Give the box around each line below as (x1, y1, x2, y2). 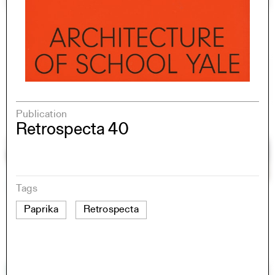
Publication (16, 109, 68, 120)
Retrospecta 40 (16, 122, 129, 139)
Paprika (24, 204, 59, 215)
